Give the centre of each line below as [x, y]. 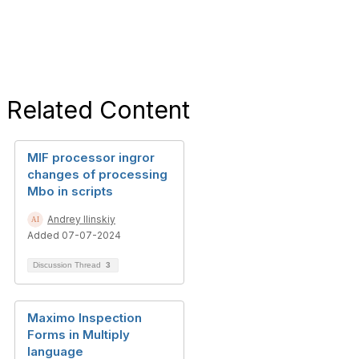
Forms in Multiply [79, 335]
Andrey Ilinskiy [81, 219]
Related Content [98, 110]
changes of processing [97, 174]
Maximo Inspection [85, 318]
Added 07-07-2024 [74, 235]
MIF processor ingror [91, 157]
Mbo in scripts [70, 191]
